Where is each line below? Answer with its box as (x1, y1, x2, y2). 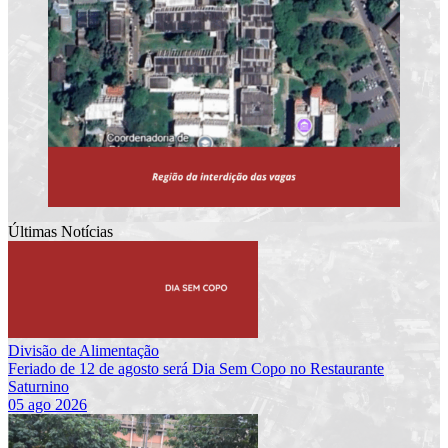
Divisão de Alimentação (8, 341, 159, 359)
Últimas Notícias (8, 222, 113, 240)
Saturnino (8, 377, 69, 395)
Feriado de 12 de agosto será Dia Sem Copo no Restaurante (8, 359, 384, 377)
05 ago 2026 (8, 395, 87, 413)
